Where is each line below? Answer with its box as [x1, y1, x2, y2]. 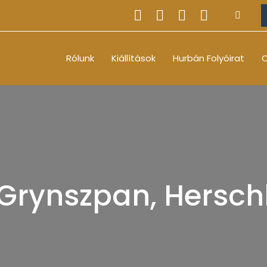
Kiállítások [111, 52, 156, 64]
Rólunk [66, 52, 94, 64]
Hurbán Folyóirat [173, 52, 244, 64]
